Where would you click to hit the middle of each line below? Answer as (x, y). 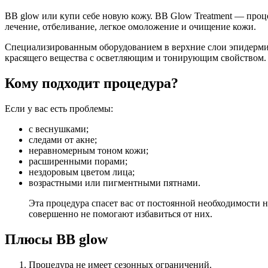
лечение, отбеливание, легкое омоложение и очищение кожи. (130, 26)
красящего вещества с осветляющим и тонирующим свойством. (135, 57)
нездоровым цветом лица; (82, 172)
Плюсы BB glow (56, 239)
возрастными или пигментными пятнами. (115, 182)
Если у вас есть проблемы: (59, 108)
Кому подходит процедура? (92, 83)
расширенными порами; (78, 161)
